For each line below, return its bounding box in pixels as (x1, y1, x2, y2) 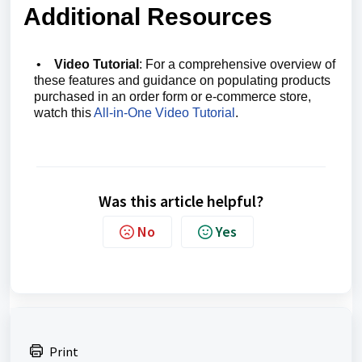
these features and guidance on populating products (34, 74, 330, 87)
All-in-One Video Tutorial (94, 106, 235, 120)
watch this (34, 106, 94, 120)
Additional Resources (23, 3, 272, 30)
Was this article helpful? (99, 191, 263, 211)
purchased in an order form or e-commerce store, (34, 90, 311, 103)
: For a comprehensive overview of (139, 57, 335, 71)
